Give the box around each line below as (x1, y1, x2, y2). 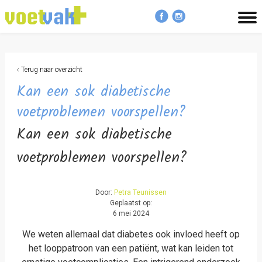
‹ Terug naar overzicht (16, 65, 82, 74)
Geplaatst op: (110, 199, 152, 207)
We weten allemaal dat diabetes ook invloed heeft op (22, 229, 240, 240)
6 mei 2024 (113, 209, 149, 218)
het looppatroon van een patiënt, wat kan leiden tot (29, 243, 233, 254)
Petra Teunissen (114, 188, 167, 196)
